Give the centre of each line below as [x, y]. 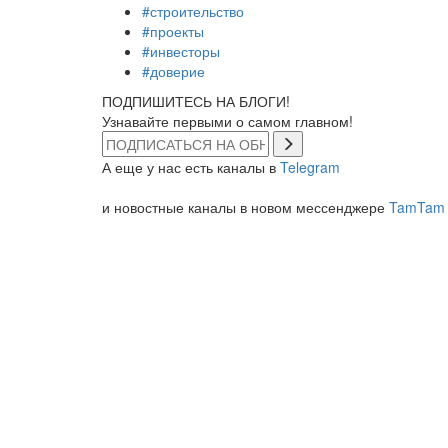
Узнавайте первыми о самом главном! [227, 120]
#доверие [173, 70]
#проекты [173, 30]
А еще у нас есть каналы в [191, 166]
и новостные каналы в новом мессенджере [245, 206]
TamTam [417, 206]
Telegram [310, 166]
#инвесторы [181, 50]
